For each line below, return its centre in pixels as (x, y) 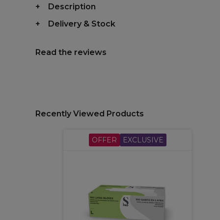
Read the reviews (71, 52)
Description (72, 6)
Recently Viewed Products (90, 113)
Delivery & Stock (82, 24)
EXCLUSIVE (143, 140)
